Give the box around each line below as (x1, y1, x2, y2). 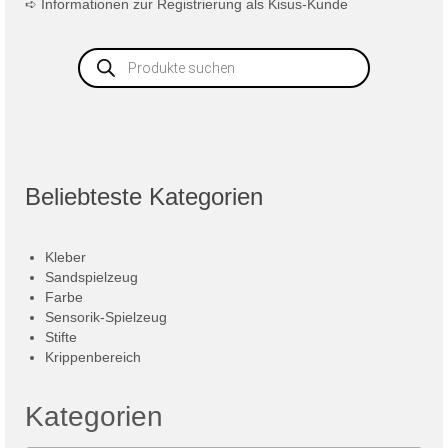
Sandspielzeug (45, 269, 138, 286)
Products (77, 46, 139, 63)
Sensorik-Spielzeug (45, 309, 167, 326)
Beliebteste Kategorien (25, 183, 263, 211)
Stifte (45, 329, 77, 346)
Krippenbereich (45, 349, 141, 366)
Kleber (45, 249, 86, 266)
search (77, 60, 123, 77)
